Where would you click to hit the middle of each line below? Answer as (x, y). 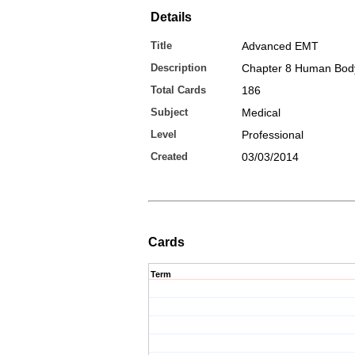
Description (179, 68)
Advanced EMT (280, 46)
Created (169, 157)
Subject (169, 112)
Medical (261, 113)
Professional (273, 135)
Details (171, 17)
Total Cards (178, 90)
